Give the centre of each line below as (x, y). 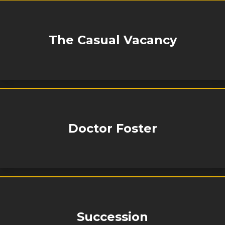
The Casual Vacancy (113, 40)
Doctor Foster (113, 128)
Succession (113, 217)
